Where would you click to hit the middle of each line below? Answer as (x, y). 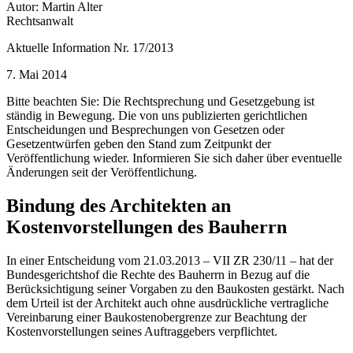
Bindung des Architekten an (119, 205)
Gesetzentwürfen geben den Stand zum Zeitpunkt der (139, 143)
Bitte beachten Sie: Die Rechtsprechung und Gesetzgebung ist (160, 101)
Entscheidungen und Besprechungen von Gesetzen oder (145, 129)
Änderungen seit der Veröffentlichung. (102, 172)
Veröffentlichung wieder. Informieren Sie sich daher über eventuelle (174, 158)
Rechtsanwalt (40, 20)
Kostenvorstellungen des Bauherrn (147, 227)
